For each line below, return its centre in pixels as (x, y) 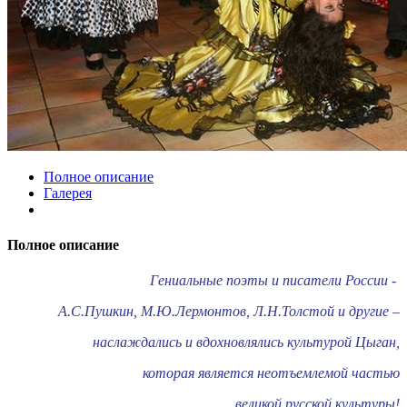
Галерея (68, 193)
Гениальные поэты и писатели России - (275, 281)
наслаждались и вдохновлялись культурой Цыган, (244, 342)
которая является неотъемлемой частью (271, 373)
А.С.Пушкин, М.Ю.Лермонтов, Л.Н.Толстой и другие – (229, 312)
